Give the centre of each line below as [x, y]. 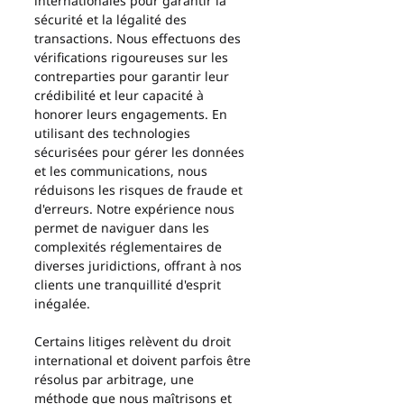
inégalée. [62, 303]
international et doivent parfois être [144, 360]
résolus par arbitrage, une [116, 379]
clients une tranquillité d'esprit [129, 285]
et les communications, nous [123, 171]
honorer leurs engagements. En [133, 114]
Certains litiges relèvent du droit [134, 341]
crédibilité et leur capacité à [121, 95]
